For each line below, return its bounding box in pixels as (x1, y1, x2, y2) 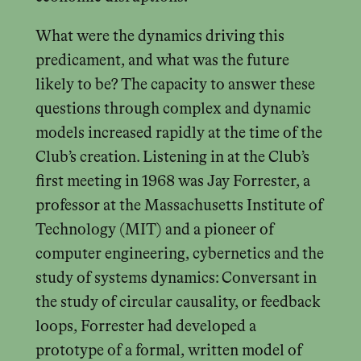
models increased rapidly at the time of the (35, 126, 322, 142)
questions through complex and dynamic (35, 102, 311, 118)
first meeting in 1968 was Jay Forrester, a (35, 174, 310, 190)
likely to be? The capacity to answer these (35, 77, 315, 93)
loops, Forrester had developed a (35, 319, 256, 335)
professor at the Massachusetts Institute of (35, 198, 323, 214)
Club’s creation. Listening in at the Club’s (35, 150, 309, 166)
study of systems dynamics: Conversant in (35, 271, 317, 287)
